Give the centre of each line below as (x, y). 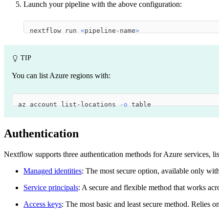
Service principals (51, 188)
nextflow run (55, 31)
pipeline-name (110, 31)
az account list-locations (69, 105)
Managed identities (53, 171)
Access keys (43, 204)
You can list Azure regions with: (61, 76)
